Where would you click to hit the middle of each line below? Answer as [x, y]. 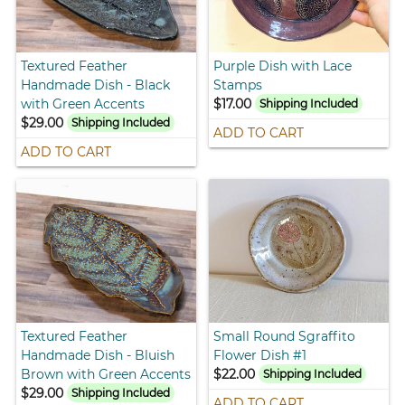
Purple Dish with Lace [283, 66]
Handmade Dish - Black [96, 85]
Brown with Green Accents [106, 374]
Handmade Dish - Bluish [98, 355]
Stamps [238, 85]
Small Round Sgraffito [284, 336]
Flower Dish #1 [260, 355]
